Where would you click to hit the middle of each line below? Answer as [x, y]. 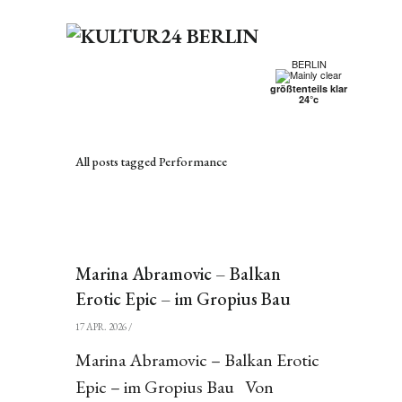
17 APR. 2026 [100, 327]
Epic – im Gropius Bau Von [174, 387]
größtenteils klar [309, 88]
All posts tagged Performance [151, 162]
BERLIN [309, 64]
